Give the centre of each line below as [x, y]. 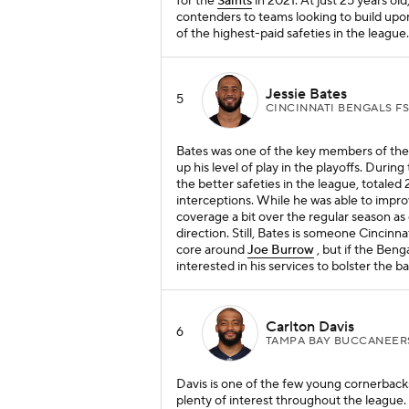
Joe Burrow [281, 251]
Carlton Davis [310, 326]
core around [212, 251]
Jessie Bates [306, 94]
